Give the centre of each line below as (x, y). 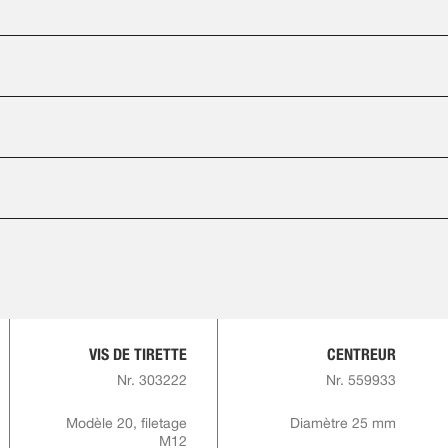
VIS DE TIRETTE (137, 354)
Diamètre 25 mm (342, 423)
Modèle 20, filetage (126, 423)
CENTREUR (361, 354)
